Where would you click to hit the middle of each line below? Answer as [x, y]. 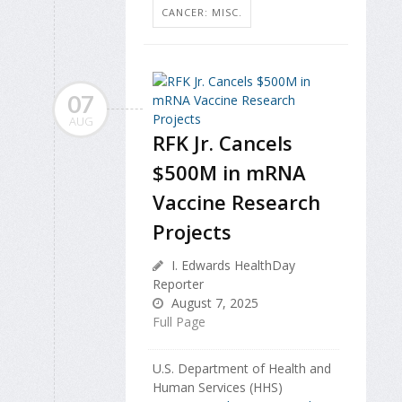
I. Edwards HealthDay [232, 266]
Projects [192, 232]
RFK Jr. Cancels [223, 143]
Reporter [178, 284]
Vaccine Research [236, 202]
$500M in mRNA [229, 173]
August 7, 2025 [213, 303]
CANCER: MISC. [202, 13]
